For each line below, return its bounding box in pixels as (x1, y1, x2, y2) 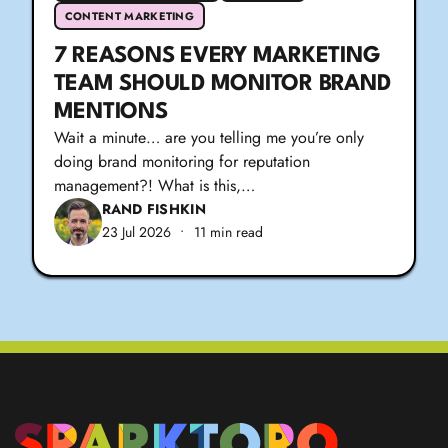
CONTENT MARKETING (64, 7, 195, 24)
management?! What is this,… (53, 173, 255, 197)
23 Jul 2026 (101, 222, 171, 243)
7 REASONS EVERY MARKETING (53, 44, 381, 67)
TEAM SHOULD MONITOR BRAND (53, 72, 391, 95)
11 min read (193, 222, 263, 243)
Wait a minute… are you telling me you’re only (53, 125, 364, 149)
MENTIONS (53, 100, 168, 123)
